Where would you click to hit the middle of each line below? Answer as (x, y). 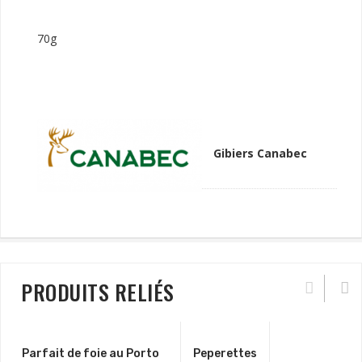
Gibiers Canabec (260, 153)
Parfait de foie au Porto (90, 354)
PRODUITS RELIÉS (98, 292)
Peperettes (225, 354)
